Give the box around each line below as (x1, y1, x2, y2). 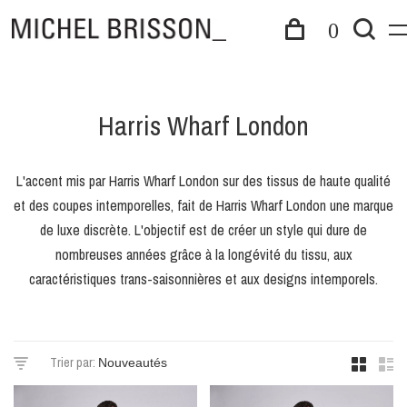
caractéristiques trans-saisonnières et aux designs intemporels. (29, 269, 378, 289)
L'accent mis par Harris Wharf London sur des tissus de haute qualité (16, 171, 391, 191)
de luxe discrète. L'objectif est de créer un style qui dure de (40, 220, 367, 240)
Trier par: (50, 354, 95, 371)
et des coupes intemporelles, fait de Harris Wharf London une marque (14, 195, 393, 215)
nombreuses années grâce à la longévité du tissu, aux (55, 244, 352, 264)
